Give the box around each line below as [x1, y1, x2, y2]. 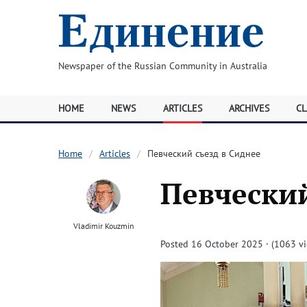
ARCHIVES [228, 102, 269, 114]
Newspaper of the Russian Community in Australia [58, 60, 267, 72]
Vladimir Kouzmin [73, 221, 134, 231]
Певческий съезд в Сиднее [147, 147, 261, 160]
